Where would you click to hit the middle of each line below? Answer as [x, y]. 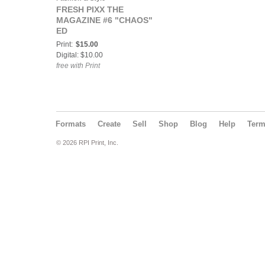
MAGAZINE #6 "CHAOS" [104, 20]
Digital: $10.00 [80, 55]
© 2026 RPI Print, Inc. [87, 143]
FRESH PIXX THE [90, 9]
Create [109, 124]
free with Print [78, 66]
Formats [71, 124]
